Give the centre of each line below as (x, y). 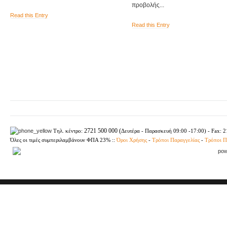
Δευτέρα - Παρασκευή (147, 131)
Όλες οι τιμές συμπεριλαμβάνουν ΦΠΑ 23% (61, 140)
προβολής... (148, 5)
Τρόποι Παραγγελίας (176, 140)
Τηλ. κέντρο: (68, 131)
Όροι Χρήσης (131, 140)
